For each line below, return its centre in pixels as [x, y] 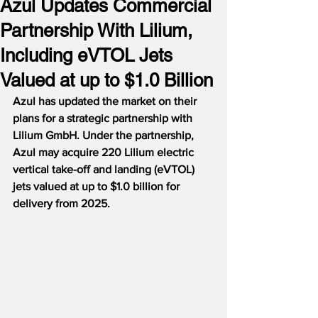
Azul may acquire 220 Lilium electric [105, 152]
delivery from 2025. [61, 203]
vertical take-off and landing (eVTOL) [105, 169]
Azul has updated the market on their [106, 101]
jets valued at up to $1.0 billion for [98, 186]
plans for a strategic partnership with [104, 118]
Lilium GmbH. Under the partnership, [105, 135]
